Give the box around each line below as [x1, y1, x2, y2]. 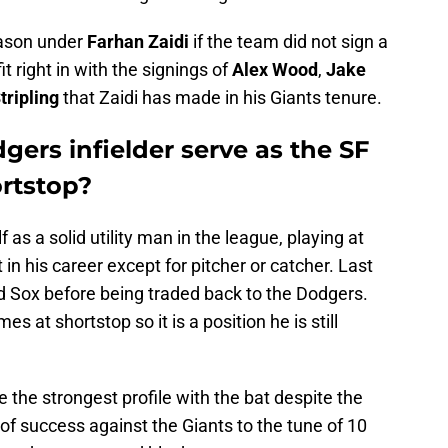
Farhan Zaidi [87, 31, 189, 53]
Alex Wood [232, 59, 318, 81]
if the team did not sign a [189, 31, 388, 53]
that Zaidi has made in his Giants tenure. [59, 87, 382, 109]
